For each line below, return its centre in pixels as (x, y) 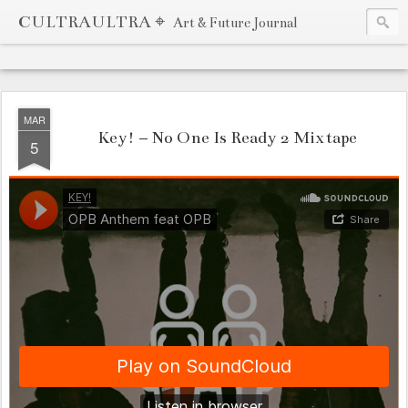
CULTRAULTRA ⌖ (93, 22)
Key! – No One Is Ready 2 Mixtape (227, 138)
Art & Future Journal (235, 23)
